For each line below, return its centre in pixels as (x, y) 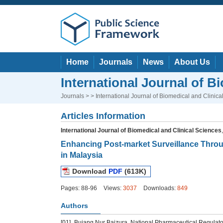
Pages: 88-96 (80, 188)
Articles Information (103, 116)
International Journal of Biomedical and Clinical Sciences (141, 130)
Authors (74, 206)
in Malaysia (82, 155)
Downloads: (160, 188)
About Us (192, 62)
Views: (112, 188)
